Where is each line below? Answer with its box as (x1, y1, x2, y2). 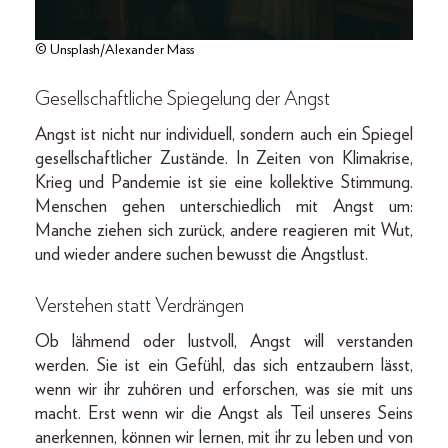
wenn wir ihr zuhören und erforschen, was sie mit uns (35, 380, 413, 399)
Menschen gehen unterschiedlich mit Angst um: (35, 197, 413, 216)
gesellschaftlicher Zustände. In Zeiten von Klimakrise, (35, 149, 413, 168)
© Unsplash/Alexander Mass (35, 42, 194, 57)
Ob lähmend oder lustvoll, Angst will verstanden (35, 332, 413, 351)
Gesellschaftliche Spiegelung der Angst (35, 88, 330, 109)
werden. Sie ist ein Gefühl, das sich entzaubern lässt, (35, 356, 413, 375)
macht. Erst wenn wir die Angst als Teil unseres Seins (35, 404, 413, 423)
